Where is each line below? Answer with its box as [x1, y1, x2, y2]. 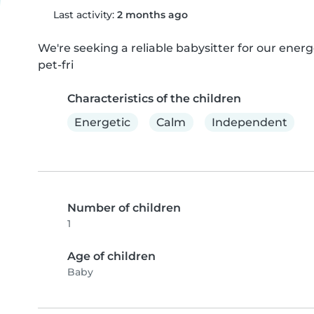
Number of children [67, 201, 181, 215]
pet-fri [38, 58, 74, 71]
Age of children [67, 250, 156, 264]
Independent [211, 115, 287, 129]
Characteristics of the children [67, 92, 241, 105]
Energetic [74, 115, 131, 129]
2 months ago [116, 8, 188, 21]
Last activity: [50, 8, 117, 21]
